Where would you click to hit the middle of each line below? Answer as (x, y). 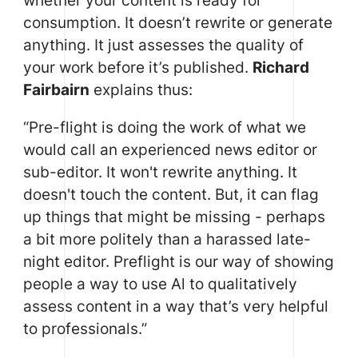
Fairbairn (56, 90)
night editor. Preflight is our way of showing (178, 262)
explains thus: (141, 90)
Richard (280, 68)
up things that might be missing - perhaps (174, 217)
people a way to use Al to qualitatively (160, 284)
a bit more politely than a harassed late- (167, 239)
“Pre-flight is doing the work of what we (164, 127)
